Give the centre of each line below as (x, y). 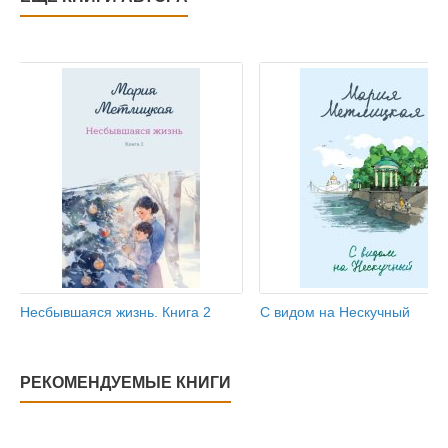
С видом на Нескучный (335, 311)
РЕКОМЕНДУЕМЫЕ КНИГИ (125, 382)
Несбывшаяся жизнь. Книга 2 (115, 311)
